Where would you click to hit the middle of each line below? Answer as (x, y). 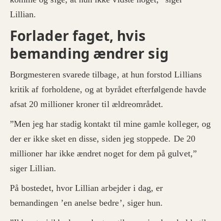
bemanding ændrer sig (89, 54)
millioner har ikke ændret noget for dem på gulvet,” (103, 154)
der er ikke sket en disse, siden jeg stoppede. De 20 (103, 139)
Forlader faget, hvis (78, 36)
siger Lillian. (33, 168)
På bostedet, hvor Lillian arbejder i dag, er (87, 188)
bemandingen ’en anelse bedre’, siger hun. (87, 203)
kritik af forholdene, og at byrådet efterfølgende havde (108, 90)
